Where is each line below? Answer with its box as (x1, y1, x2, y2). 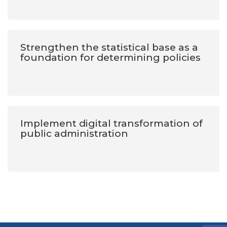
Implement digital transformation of (20, 118, 203, 130)
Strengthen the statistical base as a (20, 42, 198, 54)
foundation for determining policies (20, 52, 201, 64)
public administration (20, 128, 128, 140)
